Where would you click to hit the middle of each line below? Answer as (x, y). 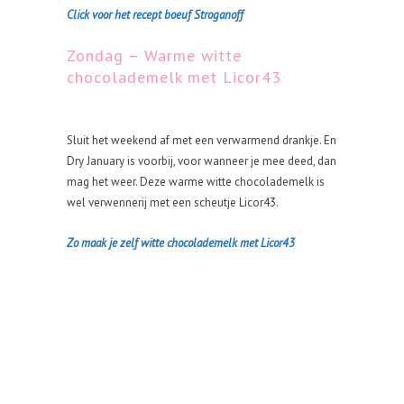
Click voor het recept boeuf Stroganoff (155, 15)
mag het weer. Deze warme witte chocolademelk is (196, 182)
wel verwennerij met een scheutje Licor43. (173, 202)
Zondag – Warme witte (154, 55)
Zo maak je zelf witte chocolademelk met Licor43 (181, 243)
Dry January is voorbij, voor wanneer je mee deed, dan (202, 161)
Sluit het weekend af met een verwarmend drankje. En (202, 140)
